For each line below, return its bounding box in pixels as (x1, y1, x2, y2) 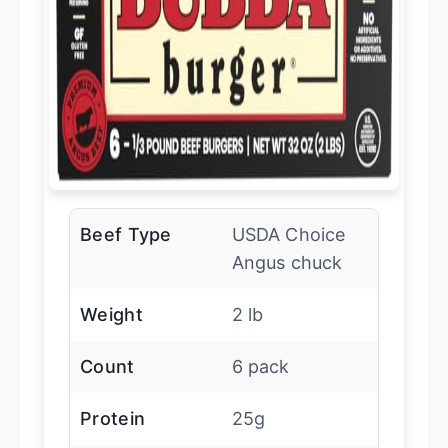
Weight (80, 303, 143, 325)
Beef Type (80, 223, 172, 245)
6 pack (231, 355, 290, 377)
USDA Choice (231, 223, 346, 245)
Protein (80, 407, 146, 429)
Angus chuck (231, 251, 343, 273)
